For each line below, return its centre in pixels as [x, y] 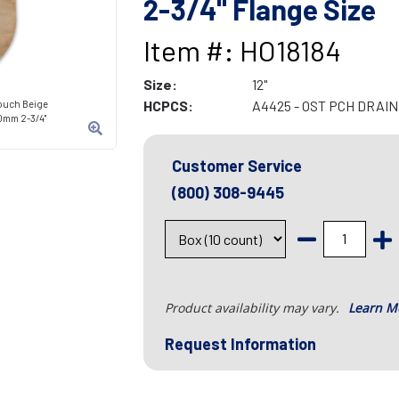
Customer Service [236, 166]
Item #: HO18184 [242, 50]
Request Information [240, 344]
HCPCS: [168, 106]
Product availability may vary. [253, 308]
